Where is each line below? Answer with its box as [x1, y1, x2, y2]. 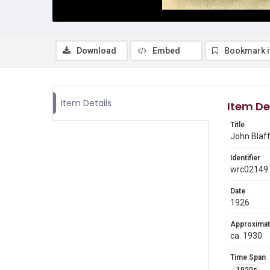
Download [77, 46, 116, 55]
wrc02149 [230, 165, 268, 174]
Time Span [230, 253, 266, 262]
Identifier [230, 154, 260, 162]
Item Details [61, 97, 111, 109]
